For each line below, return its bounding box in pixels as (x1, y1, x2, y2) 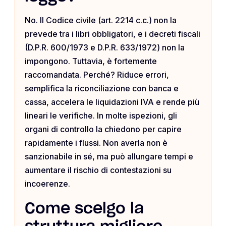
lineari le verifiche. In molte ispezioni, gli (25, 110, 177, 121)
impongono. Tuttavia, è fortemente (25, 56, 157, 67)
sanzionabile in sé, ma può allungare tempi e (25, 151, 193, 162)
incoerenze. (25, 179, 70, 189)
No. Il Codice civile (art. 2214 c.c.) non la (25, 15, 177, 26)
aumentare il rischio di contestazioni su (25, 165, 172, 176)
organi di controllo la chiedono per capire (25, 124, 182, 135)
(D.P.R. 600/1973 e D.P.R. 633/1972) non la (25, 42, 185, 53)
